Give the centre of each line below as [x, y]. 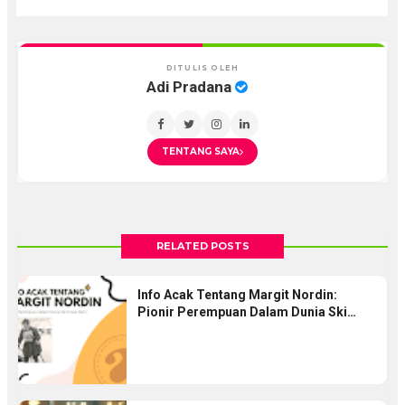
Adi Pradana [191, 87]
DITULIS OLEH [202, 68]
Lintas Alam [172, 329]
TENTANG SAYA [201, 151]
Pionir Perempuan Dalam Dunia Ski [242, 312]
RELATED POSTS [202, 246]
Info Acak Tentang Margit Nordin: [237, 295]
